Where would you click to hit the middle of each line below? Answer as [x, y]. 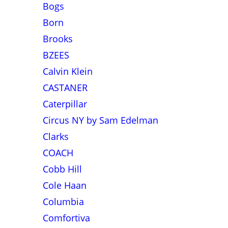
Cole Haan [64, 185]
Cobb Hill [62, 169]
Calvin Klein [67, 71]
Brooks [58, 39]
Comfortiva [66, 218]
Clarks [55, 136]
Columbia [63, 202]
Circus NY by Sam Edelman [100, 120]
